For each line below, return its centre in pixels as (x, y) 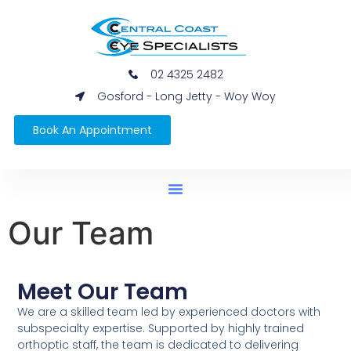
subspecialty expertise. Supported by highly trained (161, 329)
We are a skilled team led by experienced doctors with (169, 312)
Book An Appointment (92, 130)
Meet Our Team (103, 292)
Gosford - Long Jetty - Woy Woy (186, 96)
